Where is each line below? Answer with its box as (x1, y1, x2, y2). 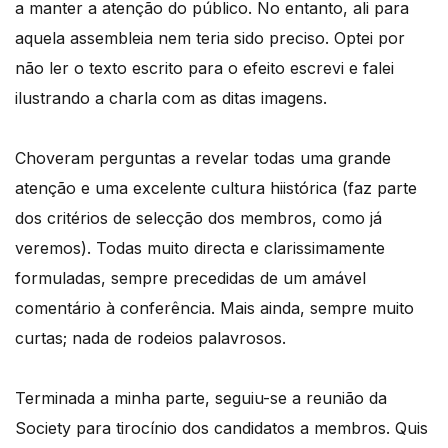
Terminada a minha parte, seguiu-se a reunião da (15, 387, 387, 408)
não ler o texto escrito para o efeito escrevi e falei (15, 57, 394, 78)
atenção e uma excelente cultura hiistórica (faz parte (15, 177, 417, 198)
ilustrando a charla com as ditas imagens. (15, 87, 327, 108)
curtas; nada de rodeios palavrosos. (15, 327, 286, 348)
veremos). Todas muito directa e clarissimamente (15, 237, 385, 258)
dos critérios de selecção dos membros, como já (15, 207, 382, 228)
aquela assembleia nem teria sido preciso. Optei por (15, 27, 405, 48)
